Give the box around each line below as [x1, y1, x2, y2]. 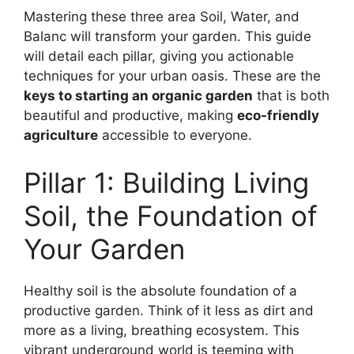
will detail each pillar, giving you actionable [24, 48, 294, 65]
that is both [253, 88, 330, 104]
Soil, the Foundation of [24, 198, 318, 232]
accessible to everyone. [98, 127, 252, 144]
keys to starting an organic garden [24, 88, 253, 104]
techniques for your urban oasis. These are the [24, 68, 321, 85]
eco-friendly [237, 107, 319, 124]
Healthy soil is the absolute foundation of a [24, 282, 297, 299]
